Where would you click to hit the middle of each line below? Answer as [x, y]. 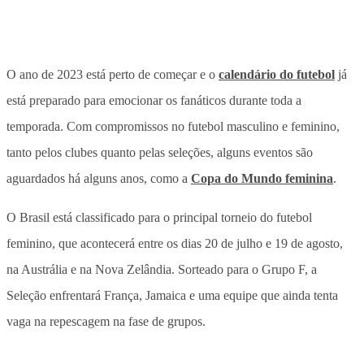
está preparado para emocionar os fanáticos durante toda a [154, 100]
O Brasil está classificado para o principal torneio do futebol [159, 217]
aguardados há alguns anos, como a [99, 178]
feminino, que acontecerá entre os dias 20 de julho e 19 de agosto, [175, 243]
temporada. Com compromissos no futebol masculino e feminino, [173, 126]
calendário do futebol [277, 74]
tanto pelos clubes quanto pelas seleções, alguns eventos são [160, 152]
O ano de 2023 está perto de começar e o [113, 74]
